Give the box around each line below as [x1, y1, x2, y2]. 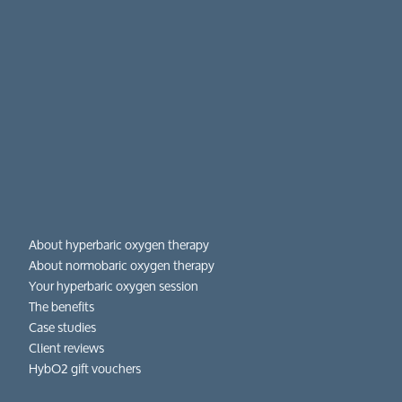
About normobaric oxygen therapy [29, 251, 215, 278]
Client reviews [29, 334, 105, 361]
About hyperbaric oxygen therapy [29, 231, 210, 258]
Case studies [29, 313, 97, 340]
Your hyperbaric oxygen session [29, 272, 199, 299]
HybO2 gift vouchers [29, 354, 142, 381]
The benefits [29, 293, 95, 319]
